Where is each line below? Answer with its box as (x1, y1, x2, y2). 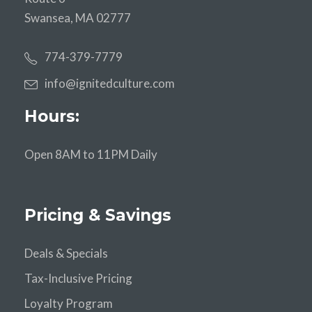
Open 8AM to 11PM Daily (24, 146, 157, 162)
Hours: (24, 106, 79, 126)
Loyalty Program (24, 295, 113, 311)
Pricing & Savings (24, 205, 171, 225)
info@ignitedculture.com (45, 75, 175, 91)
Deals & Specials (24, 245, 108, 260)
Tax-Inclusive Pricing (24, 270, 132, 286)
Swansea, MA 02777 (24, 10, 131, 25)
